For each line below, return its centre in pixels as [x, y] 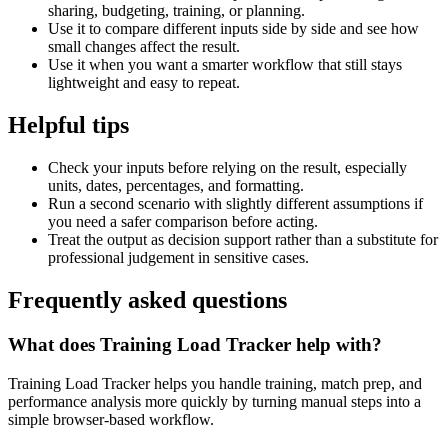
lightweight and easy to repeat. [144, 83]
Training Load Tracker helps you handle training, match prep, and [215, 383]
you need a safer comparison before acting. [183, 222]
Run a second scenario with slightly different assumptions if [235, 204]
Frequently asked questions [147, 300]
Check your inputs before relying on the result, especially [227, 168]
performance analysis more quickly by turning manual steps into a [214, 401]
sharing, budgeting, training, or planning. [176, 11]
